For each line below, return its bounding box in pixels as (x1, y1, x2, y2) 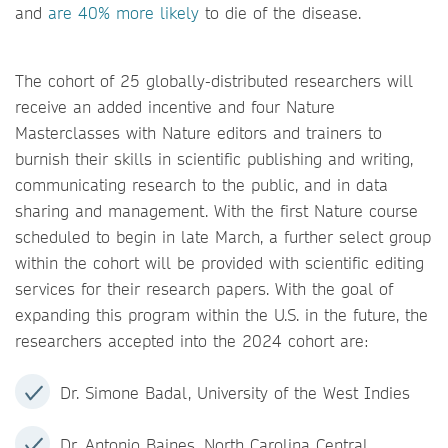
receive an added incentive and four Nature (15, 96, 335, 117)
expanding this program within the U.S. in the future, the (15, 304, 428, 325)
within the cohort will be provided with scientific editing (15, 252, 424, 273)
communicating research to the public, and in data (15, 174, 388, 195)
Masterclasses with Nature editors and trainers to (15, 122, 382, 143)
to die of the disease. (199, 2, 367, 23)
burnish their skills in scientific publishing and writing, (15, 148, 413, 169)
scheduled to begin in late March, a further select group (15, 226, 431, 247)
